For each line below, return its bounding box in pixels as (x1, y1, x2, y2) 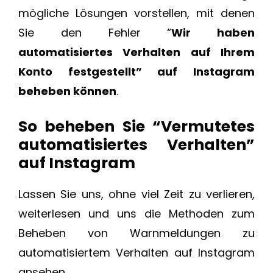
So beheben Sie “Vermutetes (18, 116, 255, 138)
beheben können (18, 83, 116, 99)
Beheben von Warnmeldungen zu (18, 225, 255, 241)
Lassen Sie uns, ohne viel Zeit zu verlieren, (18, 186, 255, 202)
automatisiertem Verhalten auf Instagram (18, 245, 255, 261)
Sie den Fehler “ (18, 25, 172, 41)
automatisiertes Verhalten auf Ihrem (18, 44, 255, 60)
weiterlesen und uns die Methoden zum (18, 206, 255, 222)
